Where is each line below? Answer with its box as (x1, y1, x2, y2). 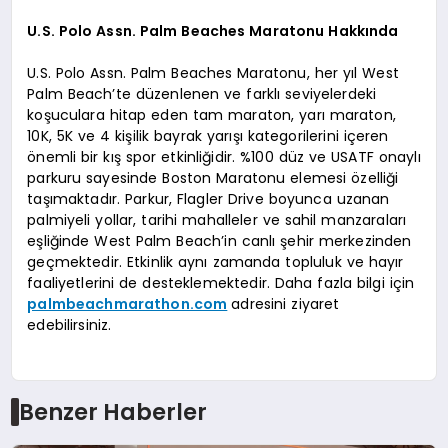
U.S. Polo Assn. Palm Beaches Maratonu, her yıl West (27, 63, 399, 84)
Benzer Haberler (18, 396, 207, 429)
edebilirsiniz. (27, 315, 112, 336)
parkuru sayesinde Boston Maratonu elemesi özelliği (27, 168, 399, 189)
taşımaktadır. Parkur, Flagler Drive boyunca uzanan (27, 189, 390, 210)
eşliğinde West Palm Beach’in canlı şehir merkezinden (27, 231, 412, 252)
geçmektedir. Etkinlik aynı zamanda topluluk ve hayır (27, 252, 404, 273)
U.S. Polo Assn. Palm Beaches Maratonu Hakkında (27, 21, 399, 42)
